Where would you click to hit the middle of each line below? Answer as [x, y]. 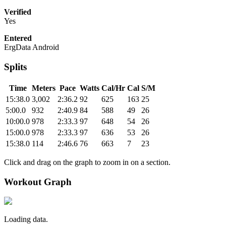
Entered [18, 38]
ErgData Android [32, 47]
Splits [15, 67]
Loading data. [26, 219]
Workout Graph [38, 182]
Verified [18, 12]
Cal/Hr [113, 88]
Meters [44, 88]
